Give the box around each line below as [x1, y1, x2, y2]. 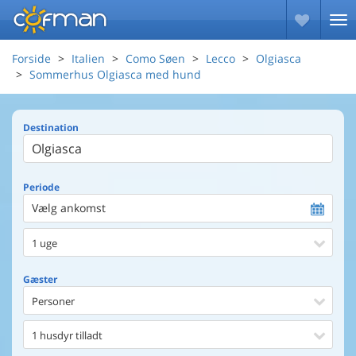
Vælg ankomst [32, 200, 106, 215]
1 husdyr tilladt [32, 328, 103, 342]
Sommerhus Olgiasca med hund [29, 67, 201, 82]
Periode [23, 180, 60, 194]
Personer [32, 294, 75, 308]
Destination [23, 121, 79, 134]
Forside [12, 51, 51, 66]
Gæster [23, 273, 57, 286]
